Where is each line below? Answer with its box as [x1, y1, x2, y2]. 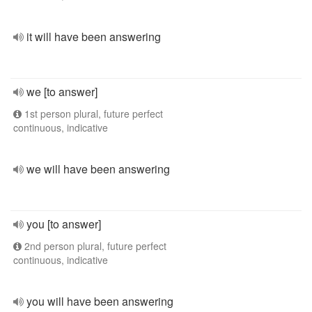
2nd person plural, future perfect [22, 239, 166, 253]
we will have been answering [26, 161, 170, 177]
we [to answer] [26, 84, 97, 100]
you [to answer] [26, 216, 101, 232]
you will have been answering [26, 293, 173, 309]
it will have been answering [26, 29, 161, 45]
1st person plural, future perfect [22, 107, 163, 120]
